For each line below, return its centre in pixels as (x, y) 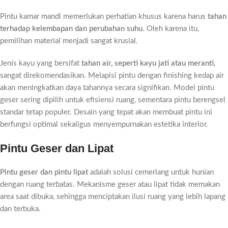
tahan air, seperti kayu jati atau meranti (148, 63)
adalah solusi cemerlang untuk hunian (151, 172)
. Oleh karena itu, (171, 29)
